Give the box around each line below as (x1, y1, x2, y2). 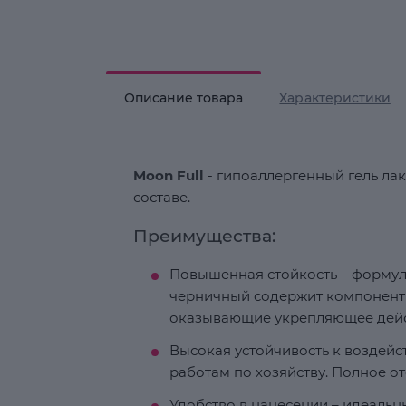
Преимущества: (133, 226, 275, 246)
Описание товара (124, 90, 244, 106)
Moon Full (133, 167, 204, 184)
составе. (133, 188, 190, 206)
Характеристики (279, 90, 391, 106)
